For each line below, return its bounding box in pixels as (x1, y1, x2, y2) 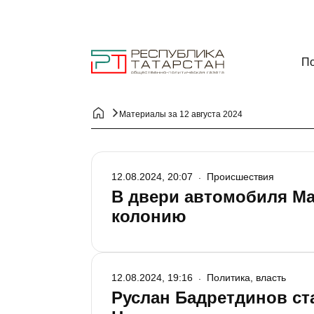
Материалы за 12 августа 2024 (119, 109, 243, 119)
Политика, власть (207, 272, 286, 283)
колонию (111, 207, 186, 226)
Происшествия (207, 171, 274, 182)
